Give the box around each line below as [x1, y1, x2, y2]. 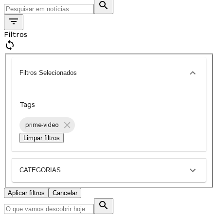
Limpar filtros [23, 134, 60, 142]
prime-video [25, 121, 59, 129]
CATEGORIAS [19, 166, 61, 174]
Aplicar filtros [8, 189, 45, 197]
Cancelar [53, 189, 77, 197]
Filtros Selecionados [19, 69, 77, 77]
